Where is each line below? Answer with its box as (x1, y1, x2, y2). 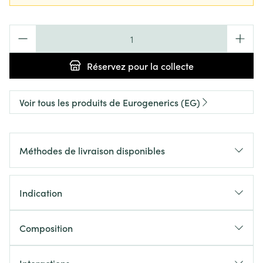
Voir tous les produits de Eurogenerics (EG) (19, 96, 200, 109)
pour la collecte (126, 59, 194, 72)
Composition (19, 221, 73, 234)
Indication (19, 186, 62, 199)
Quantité (9, 24, 46, 37)
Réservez (87, 59, 126, 72)
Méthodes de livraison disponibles (19, 144, 165, 157)
